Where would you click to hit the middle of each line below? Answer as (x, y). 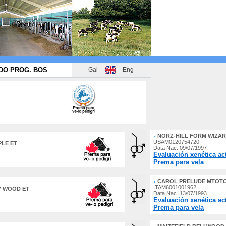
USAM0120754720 (176, 142)
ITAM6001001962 (175, 187)
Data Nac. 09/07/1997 (180, 148)
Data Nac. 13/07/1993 (180, 193)
